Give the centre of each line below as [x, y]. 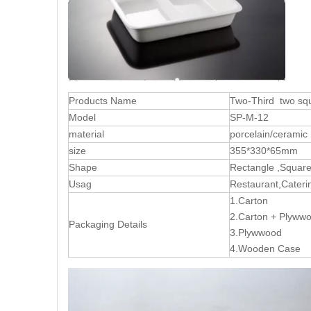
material [86, 134]
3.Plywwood [259, 233]
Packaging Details [108, 225]
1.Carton [252, 201]
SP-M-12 [249, 118]
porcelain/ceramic [269, 134]
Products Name [103, 101]
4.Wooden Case [265, 249]
